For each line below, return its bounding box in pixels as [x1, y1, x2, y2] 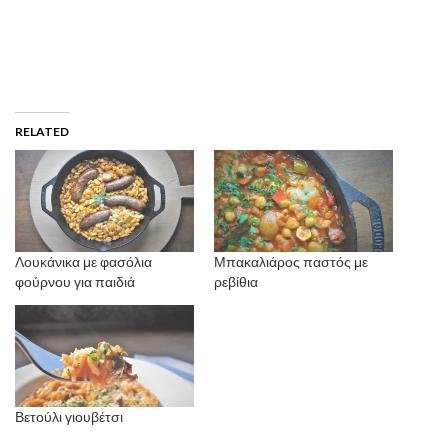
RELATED [15, 123, 69, 139]
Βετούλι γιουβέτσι [15, 408, 123, 426]
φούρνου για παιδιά [15, 273, 135, 291]
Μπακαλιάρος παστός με [214, 253, 368, 271]
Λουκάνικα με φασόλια [15, 253, 152, 271]
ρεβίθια [214, 273, 258, 291]
